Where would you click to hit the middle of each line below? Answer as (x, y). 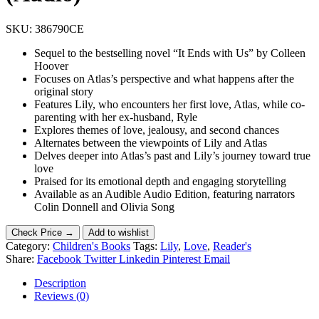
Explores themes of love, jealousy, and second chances (157, 130)
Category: (29, 246)
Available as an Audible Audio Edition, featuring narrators (164, 194)
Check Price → (43, 232)
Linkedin (139, 258)
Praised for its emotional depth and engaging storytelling (160, 181)
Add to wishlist (119, 232)
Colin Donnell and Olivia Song (104, 206)
